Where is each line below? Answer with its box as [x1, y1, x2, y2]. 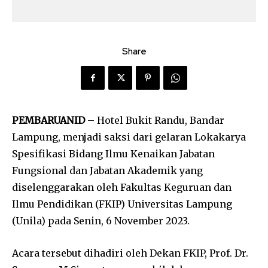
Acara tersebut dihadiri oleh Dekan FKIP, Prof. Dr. [12, 247, 248, 259]
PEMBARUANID [12, 114, 85, 126]
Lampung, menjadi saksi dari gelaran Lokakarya [12, 131, 246, 143]
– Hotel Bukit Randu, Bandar [85, 114, 224, 126]
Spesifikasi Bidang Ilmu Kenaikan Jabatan [12, 148, 215, 160]
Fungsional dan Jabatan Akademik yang [12, 165, 203, 176]
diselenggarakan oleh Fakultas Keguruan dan [12, 181, 232, 193]
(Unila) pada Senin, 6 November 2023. [12, 215, 190, 227]
